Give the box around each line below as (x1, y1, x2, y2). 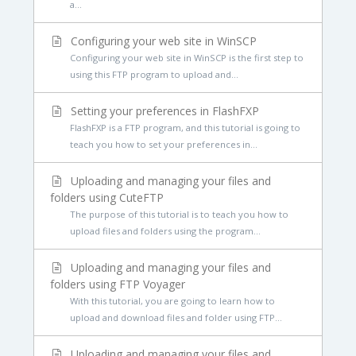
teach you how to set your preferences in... (69, 138, 257, 150)
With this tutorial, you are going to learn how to (69, 295, 275, 307)
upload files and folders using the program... (69, 225, 261, 237)
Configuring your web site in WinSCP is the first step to (69, 52, 304, 64)
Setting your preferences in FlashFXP (68, 103, 260, 118)
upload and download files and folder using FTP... (69, 311, 282, 323)
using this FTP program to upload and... (69, 68, 238, 80)
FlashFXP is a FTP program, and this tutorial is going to (69, 122, 300, 133)
